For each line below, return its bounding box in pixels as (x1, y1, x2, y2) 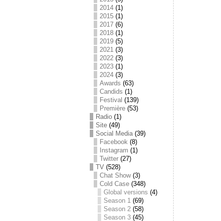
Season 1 (104, 197, 131, 204)
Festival (100, 96, 122, 104)
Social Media (96, 130, 133, 137)
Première (100, 105, 125, 112)
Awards (100, 79, 121, 87)
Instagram (100, 147, 128, 154)
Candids (100, 88, 123, 95)
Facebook (100, 138, 128, 146)
